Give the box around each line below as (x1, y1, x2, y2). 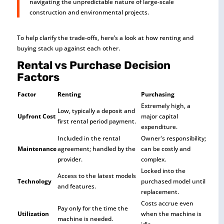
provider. (57, 154, 82, 163)
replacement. (140, 187, 179, 196)
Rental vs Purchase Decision (16, 58, 170, 72)
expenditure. (140, 122, 177, 131)
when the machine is (140, 209, 201, 218)
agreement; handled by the (57, 144, 135, 153)
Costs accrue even (140, 198, 193, 207)
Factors (16, 70, 59, 84)
